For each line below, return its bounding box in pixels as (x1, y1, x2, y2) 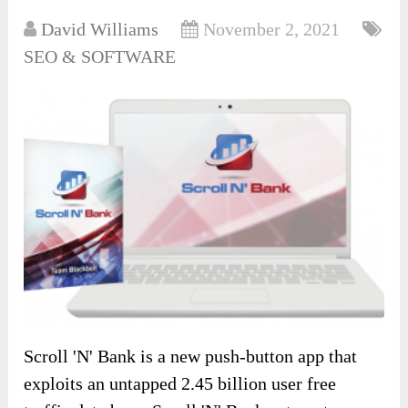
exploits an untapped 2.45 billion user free (24, 373, 337, 394)
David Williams (41, 19, 159, 40)
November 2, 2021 (203, 19, 341, 40)
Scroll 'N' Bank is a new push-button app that (24, 346, 358, 367)
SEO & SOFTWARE (24, 46, 177, 67)
